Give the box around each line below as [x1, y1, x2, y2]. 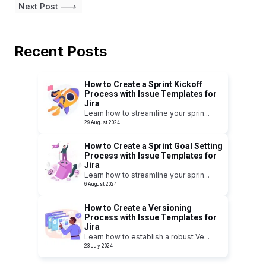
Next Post [18, 1, 58, 12]
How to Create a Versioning [84, 203, 192, 213]
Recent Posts [14, 43, 107, 61]
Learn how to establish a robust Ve [84, 232, 204, 242]
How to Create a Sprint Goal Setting [84, 141, 223, 151]
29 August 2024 [84, 119, 120, 126]
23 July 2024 [84, 243, 113, 249]
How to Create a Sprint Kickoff [84, 80, 202, 90]
